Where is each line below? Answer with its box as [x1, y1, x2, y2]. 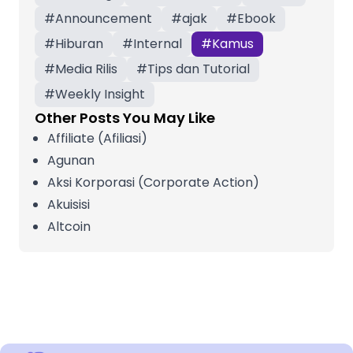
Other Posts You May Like [35, 107, 215, 128]
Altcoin [47, 217, 91, 236]
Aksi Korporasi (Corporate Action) [47, 173, 259, 191]
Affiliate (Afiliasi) [47, 128, 147, 147]
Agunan [47, 150, 95, 169]
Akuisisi [47, 195, 90, 214]
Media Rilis [55, 59, 117, 78]
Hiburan [55, 34, 103, 53]
